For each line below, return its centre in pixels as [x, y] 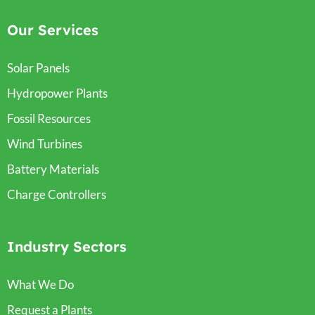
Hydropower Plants [57, 93]
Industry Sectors [67, 246]
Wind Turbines [45, 143]
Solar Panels [38, 67]
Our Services [53, 30]
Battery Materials [53, 169]
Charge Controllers [57, 194]
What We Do [40, 284]
